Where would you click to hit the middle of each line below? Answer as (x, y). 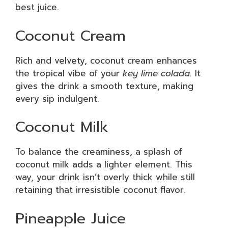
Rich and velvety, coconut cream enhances (106, 60)
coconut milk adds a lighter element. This (104, 164)
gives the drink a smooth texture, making (104, 86)
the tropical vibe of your (69, 73)
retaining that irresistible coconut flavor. (101, 190)
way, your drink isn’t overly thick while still (105, 177)
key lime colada (156, 73)
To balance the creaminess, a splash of (99, 152)
